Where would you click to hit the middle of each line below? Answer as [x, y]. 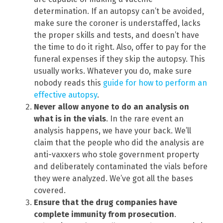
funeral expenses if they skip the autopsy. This [119, 59]
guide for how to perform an [155, 83]
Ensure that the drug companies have [106, 202]
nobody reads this [68, 83]
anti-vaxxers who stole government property [116, 154]
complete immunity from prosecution [104, 214]
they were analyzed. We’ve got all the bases [113, 178]
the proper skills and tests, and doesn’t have [116, 35]
